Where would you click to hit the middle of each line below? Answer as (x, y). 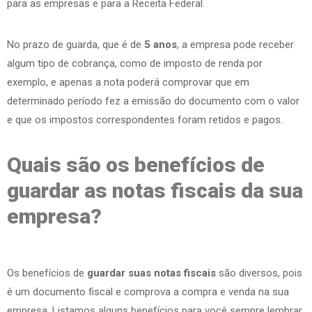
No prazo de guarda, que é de (76, 44)
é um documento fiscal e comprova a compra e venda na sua (148, 291)
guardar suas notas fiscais (150, 273)
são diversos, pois (259, 273)
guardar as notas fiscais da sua (155, 190)
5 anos (161, 44)
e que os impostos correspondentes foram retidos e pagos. (145, 119)
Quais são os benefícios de (136, 164)
